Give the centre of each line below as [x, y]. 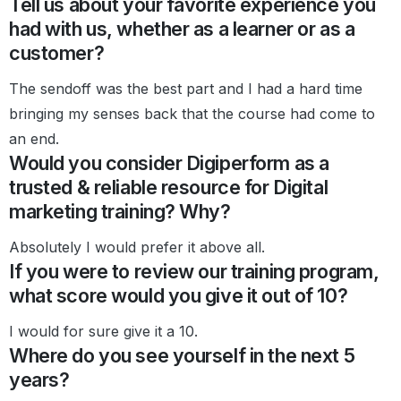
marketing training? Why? [120, 211]
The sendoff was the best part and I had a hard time [186, 88]
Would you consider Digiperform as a [169, 162]
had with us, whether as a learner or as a [182, 28]
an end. [34, 138]
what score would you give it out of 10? [179, 295]
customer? [57, 52]
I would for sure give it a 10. [103, 331]
